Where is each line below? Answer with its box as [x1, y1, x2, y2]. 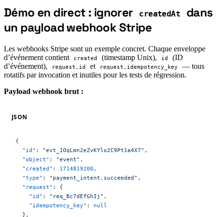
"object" [15, 155, 49, 163]
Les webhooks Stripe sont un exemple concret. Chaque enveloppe [4, 44, 205, 53]
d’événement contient [4, 53, 71, 62]
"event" [56, 155, 80, 163]
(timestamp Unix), [99, 53, 159, 62]
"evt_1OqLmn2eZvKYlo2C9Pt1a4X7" [43, 146, 144, 154]
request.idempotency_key [99, 63, 178, 70]
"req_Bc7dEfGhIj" [49, 192, 104, 200]
